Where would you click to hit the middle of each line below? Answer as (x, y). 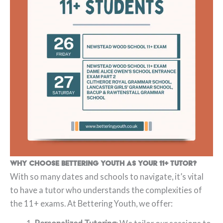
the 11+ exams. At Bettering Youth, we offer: (91, 203)
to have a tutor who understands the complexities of (106, 190)
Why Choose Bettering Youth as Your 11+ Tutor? (103, 163)
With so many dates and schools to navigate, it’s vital (107, 176)
